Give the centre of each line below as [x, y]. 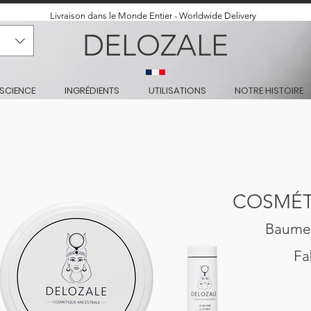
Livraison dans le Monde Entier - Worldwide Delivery [153, 16]
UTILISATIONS [177, 90]
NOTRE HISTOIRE [269, 90]
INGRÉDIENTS [92, 90]
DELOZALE [155, 45]
